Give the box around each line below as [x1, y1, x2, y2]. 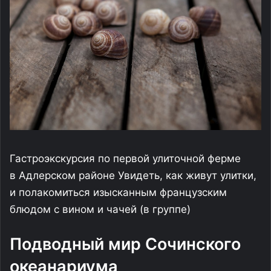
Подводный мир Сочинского [10, 234, 241, 254]
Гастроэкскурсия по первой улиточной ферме [10, 152, 241, 165]
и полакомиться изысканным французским [10, 186, 227, 198]
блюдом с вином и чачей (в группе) [10, 203, 191, 215]
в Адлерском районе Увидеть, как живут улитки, [10, 169, 256, 181]
